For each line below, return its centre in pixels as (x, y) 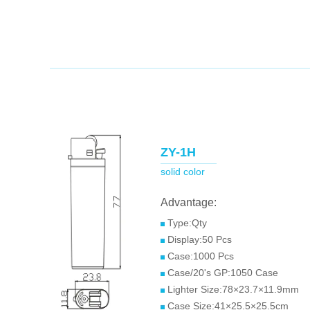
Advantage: (189, 202)
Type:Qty (186, 223)
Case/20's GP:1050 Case (223, 273)
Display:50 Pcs (198, 239)
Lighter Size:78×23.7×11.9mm (233, 289)
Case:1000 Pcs (201, 256)
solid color (183, 172)
